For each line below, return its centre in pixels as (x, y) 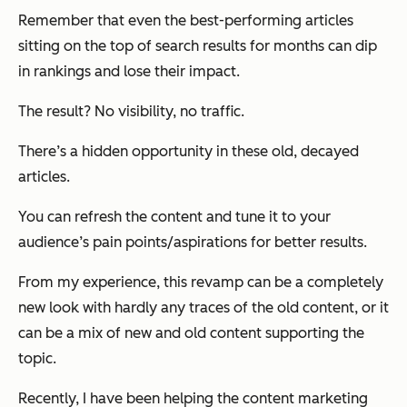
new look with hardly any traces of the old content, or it (203, 308)
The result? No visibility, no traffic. (131, 112)
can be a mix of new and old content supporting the (191, 333)
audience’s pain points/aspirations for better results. (193, 243)
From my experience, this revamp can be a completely (201, 283)
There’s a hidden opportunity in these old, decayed (189, 152)
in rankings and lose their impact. (129, 72)
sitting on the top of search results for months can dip (198, 46)
